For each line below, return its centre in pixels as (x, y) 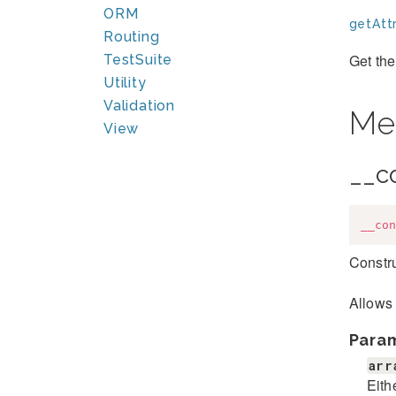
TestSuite (138, 60)
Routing (132, 37)
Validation (139, 106)
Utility (125, 83)
